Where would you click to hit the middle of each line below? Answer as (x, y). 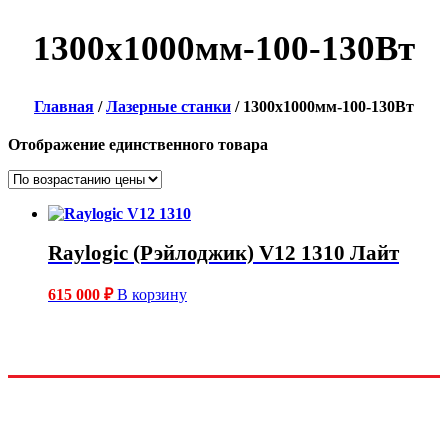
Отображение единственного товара (138, 145)
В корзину (152, 295)
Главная (64, 107)
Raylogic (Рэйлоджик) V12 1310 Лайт (223, 252)
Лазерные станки (168, 107)
